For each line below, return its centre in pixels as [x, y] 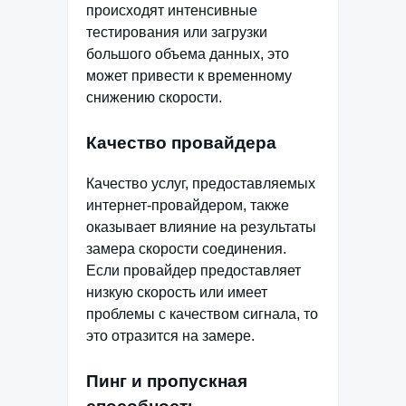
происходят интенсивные [172, 11]
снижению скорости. [154, 98]
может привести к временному [189, 76]
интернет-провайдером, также [188, 205]
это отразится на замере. [170, 335]
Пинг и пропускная [167, 381]
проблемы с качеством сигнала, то [202, 314]
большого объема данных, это [188, 54]
